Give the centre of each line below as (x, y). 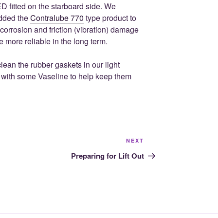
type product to (110, 18)
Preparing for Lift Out (108, 156)
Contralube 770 (57, 18)
